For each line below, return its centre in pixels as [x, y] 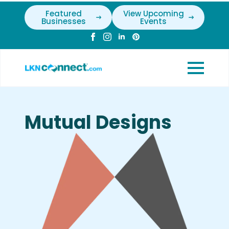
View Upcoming [153, 14]
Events [154, 21]
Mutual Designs [98, 122]
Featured [63, 14]
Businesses [63, 21]
